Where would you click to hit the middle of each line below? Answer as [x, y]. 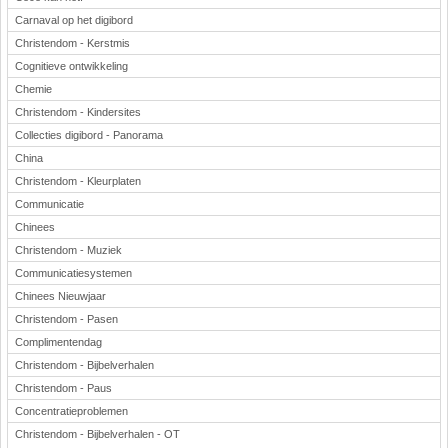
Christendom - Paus [63, 388]
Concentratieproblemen [71, 411]
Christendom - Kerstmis [72, 43]
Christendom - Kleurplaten [78, 181]
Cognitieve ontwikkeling [71, 66]
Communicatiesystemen [73, 273]
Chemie [33, 89]
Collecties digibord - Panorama [89, 135]
